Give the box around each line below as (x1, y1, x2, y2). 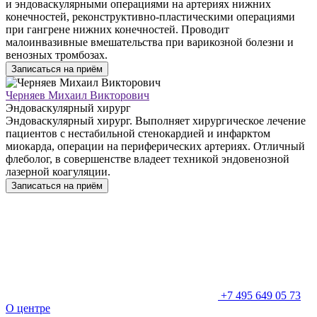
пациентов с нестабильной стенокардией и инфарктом (6, 127, 270, 139)
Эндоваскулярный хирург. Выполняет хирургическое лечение (6, 114, 306, 127)
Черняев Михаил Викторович (6, 88, 149, 101)
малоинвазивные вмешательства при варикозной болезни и (6, 35, 294, 48)
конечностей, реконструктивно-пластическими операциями (6, 10, 295, 23)
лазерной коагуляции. (6, 165, 110, 178)
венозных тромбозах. (6, 48, 108, 61)
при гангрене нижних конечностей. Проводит (6, 23, 229, 35)
